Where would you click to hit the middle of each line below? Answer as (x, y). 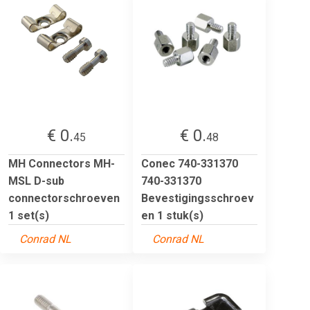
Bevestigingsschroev (198, 198)
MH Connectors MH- (62, 163)
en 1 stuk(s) (172, 215)
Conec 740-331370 (190, 163)
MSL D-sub (36, 181)
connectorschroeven (64, 198)
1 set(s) (29, 215)
